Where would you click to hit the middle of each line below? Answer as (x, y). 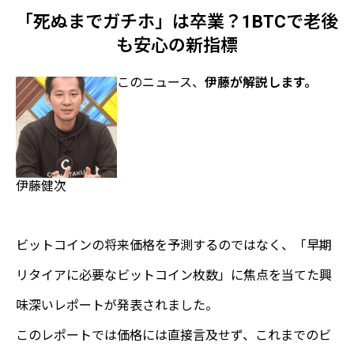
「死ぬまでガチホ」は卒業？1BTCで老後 (177, 22)
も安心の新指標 (177, 46)
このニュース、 (161, 83)
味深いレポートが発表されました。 (117, 306)
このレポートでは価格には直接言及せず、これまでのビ (173, 336)
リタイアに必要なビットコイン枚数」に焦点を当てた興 (174, 276)
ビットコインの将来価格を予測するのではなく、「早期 (174, 246)
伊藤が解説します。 (261, 83)
